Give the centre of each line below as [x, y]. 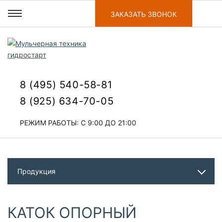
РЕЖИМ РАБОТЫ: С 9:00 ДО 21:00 [78, 123]
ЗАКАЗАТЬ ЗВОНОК [144, 14]
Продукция [36, 171]
